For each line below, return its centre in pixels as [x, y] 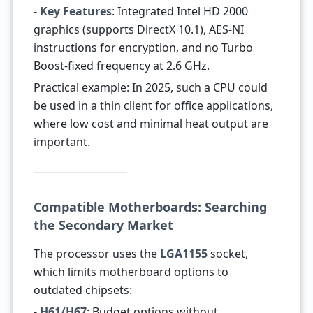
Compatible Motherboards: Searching [150, 207]
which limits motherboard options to [131, 272]
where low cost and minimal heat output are [151, 124]
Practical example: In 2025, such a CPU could [150, 87]
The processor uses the [96, 254]
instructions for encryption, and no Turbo [143, 48]
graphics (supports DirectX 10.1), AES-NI [138, 29]
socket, [227, 254]
